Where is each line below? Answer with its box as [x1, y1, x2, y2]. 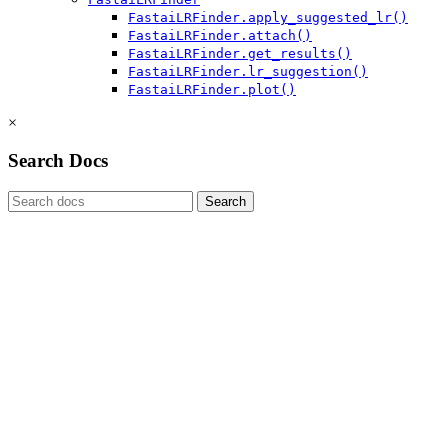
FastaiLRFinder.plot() [128, 81, 296, 97]
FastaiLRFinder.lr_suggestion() [128, 63, 368, 79]
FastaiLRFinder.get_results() [128, 45, 352, 61]
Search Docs [8, 150, 108, 172]
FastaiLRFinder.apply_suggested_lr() [128, 9, 408, 25]
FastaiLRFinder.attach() [128, 27, 312, 43]
